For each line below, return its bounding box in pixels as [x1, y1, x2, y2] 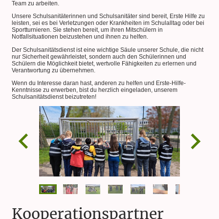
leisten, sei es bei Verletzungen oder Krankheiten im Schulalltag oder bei [12, 20, 204, 27]
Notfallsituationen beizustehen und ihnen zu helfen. [12, 33, 148, 41]
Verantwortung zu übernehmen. [12, 66, 95, 74]
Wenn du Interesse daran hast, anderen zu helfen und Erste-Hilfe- [12, 79, 186, 87]
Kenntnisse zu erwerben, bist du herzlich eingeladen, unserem [12, 86, 177, 93]
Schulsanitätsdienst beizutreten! [12, 93, 96, 100]
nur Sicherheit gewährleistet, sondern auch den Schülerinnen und [12, 53, 186, 60]
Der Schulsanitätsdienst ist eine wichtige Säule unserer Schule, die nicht [12, 46, 203, 53]
